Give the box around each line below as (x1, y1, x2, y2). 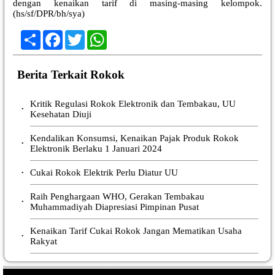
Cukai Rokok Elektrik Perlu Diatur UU (29, 167, 178, 177)
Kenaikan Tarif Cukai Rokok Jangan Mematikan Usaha (29, 225, 242, 236)
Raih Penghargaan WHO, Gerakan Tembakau (29, 191, 204, 201)
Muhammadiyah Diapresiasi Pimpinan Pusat (29, 201, 199, 212)
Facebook (62, 29, 101, 40)
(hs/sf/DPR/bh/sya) (13, 8, 85, 18)
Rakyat (29, 236, 57, 246)
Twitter (84, 29, 112, 40)
